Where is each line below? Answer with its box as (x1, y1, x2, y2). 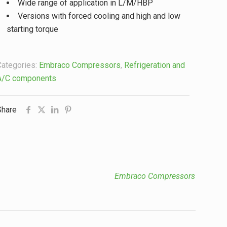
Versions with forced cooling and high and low (17, 11, 180, 21)
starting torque (6, 24, 58, 34)
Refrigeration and (124, 60, 185, 70)
